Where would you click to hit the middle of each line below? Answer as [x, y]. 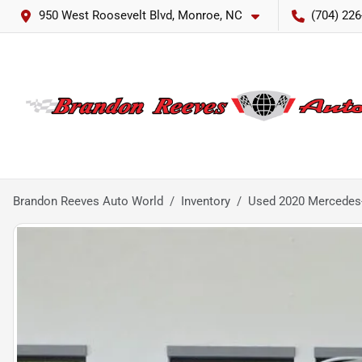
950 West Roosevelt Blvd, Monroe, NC [141, 15]
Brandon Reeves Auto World [88, 201]
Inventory [206, 201]
